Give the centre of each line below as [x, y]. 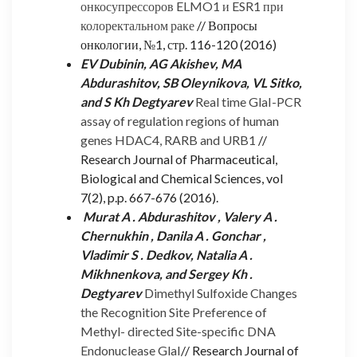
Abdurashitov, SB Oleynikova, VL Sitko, [191, 82]
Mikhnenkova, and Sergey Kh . [167, 273]
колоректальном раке [137, 25]
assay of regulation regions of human [180, 120]
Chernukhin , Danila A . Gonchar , [173, 235]
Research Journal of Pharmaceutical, [179, 159]
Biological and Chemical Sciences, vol [182, 178]
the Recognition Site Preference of [174, 312]
